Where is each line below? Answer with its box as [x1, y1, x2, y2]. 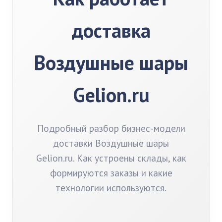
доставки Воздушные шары [53, 137, 169, 149]
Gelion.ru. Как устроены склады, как [36, 152, 186, 164]
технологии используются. [55, 181, 166, 194]
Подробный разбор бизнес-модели [37, 122, 185, 134]
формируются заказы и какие [50, 166, 172, 179]
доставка [71, 17, 151, 43]
